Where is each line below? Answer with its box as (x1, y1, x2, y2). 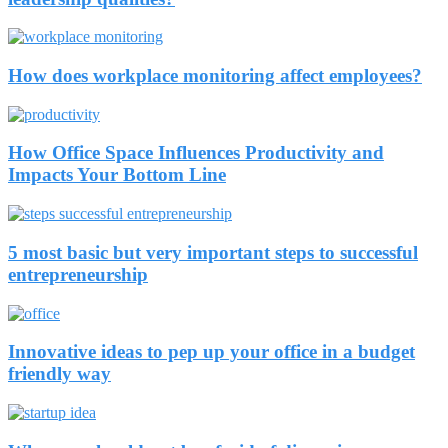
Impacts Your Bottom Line (8, 164, 226, 186)
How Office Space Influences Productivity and (8, 142, 384, 164)
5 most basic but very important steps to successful (8, 241, 418, 263)
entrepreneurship (8, 263, 148, 285)
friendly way (8, 363, 111, 385)
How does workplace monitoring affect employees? (8, 65, 422, 87)
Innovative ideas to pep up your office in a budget (8, 341, 415, 363)
